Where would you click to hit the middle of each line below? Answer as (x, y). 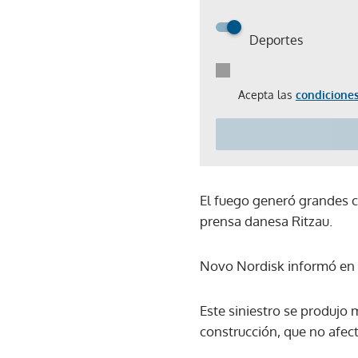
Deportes (276, 40)
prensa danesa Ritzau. (266, 221)
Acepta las (267, 94)
